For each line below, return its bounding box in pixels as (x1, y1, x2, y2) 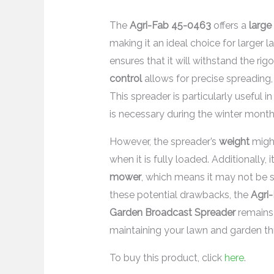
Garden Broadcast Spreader (109, 207, 235, 219)
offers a (210, 20, 249, 32)
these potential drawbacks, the (109, 189, 251, 201)
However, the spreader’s (109, 136, 219, 148)
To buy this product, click (109, 252, 224, 264)
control (109, 73, 142, 85)
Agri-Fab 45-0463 (129, 20, 211, 32)
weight (218, 136, 250, 148)
